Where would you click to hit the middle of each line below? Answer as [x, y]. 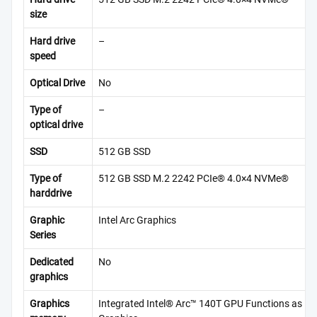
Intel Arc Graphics [137, 221]
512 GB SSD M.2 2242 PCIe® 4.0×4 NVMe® [194, 179]
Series [43, 236]
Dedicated [52, 263]
